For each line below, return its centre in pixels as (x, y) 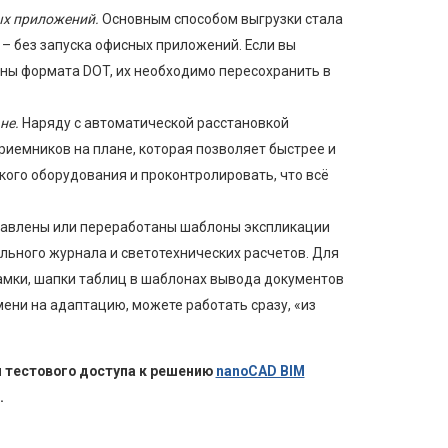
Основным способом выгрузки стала (222, 19)
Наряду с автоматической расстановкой (153, 123)
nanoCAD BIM (260, 371)
